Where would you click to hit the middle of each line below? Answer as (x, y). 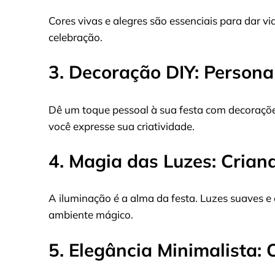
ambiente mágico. (91, 215)
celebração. (76, 37)
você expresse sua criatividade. (122, 126)
